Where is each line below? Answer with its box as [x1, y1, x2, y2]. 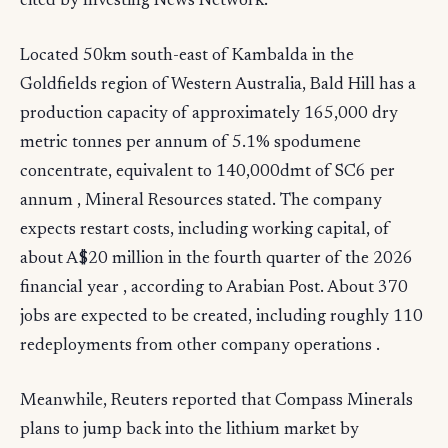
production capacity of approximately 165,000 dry [20, 105, 398, 123]
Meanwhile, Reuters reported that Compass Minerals [20, 392, 413, 410]
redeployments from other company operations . [20, 337, 380, 355]
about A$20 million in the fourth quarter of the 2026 [20, 250, 413, 268]
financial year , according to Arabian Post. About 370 [20, 279, 408, 297]
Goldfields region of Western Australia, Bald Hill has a [20, 76, 416, 94]
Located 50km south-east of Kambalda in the [20, 47, 354, 65]
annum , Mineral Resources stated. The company [20, 192, 382, 210]
